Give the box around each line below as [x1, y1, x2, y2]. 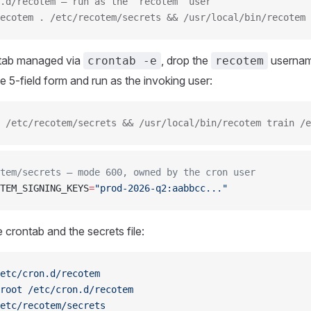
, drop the [161, 53, 211, 67]
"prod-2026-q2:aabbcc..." [94, 183, 228, 194]
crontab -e [87, 54, 157, 67]
